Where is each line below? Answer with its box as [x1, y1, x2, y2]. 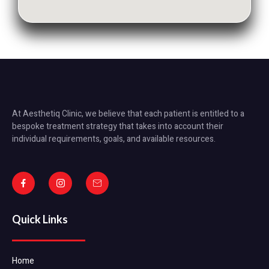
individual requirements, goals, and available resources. [12, 132, 216, 145]
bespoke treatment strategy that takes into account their [12, 119, 223, 133]
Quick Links [12, 213, 68, 226]
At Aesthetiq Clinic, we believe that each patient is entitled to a [12, 107, 244, 120]
